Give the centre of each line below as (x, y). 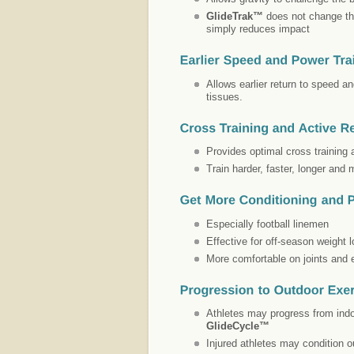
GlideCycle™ (238, 326)
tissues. (224, 96)
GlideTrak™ (236, 16)
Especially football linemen (267, 224)
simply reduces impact (258, 28)
